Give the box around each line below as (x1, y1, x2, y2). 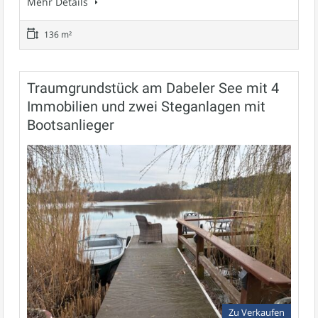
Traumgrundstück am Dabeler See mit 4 (27, 79, 279, 97)
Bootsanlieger (27, 116, 114, 133)
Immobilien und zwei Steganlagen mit (27, 97, 265, 115)
